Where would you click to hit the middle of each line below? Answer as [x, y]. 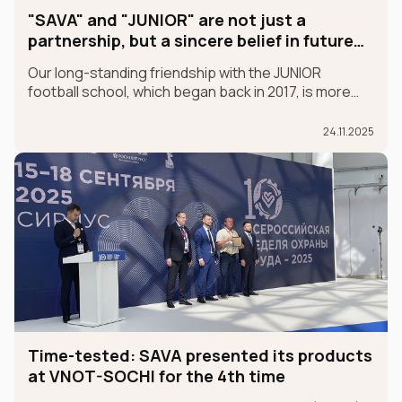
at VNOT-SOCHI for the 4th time [155, 376]
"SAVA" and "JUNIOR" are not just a [167, 19]
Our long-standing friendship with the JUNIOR [175, 72]
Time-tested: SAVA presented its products [200, 355]
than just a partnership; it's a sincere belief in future [196, 110]
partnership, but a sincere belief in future [191, 40]
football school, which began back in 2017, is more [189, 91]
